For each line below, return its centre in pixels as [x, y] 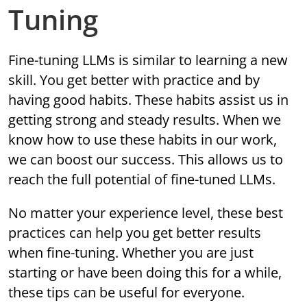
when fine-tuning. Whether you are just [131, 253]
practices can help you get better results [135, 233]
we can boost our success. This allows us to [146, 160]
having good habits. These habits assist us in [149, 100]
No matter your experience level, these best [146, 213]
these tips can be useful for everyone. [127, 293]
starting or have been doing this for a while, [145, 273]
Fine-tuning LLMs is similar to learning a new [148, 60]
